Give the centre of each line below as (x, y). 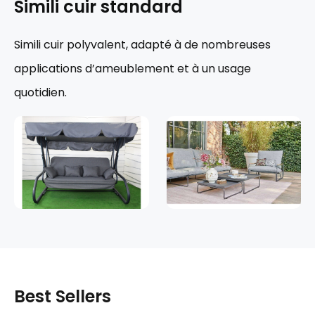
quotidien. (40, 92)
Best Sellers (63, 296)
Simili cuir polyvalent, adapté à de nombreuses (142, 44)
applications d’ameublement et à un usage (133, 68)
